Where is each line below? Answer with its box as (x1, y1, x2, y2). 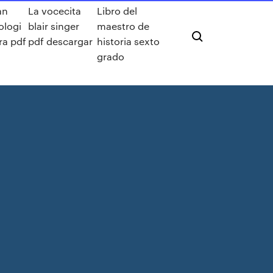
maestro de (97, 19, 150, 32)
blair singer (28, 19, 80, 32)
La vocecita (28, 4, 82, 17)
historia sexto (97, 35, 160, 48)
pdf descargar (28, 35, 93, 48)
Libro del (97, 4, 138, 17)
